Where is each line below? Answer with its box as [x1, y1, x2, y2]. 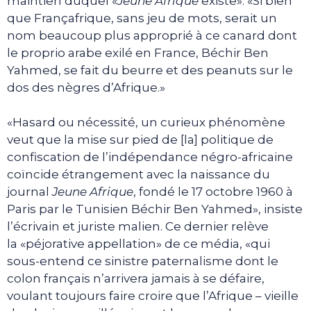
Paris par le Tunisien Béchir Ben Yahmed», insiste [7, 202, 303, 217]
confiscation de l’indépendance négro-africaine [7, 150, 293, 165]
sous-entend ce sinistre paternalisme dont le [7, 254, 278, 269]
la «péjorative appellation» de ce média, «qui [7, 237, 270, 251]
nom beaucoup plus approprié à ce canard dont [7, 28, 297, 42]
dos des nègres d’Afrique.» [7, 80, 165, 94]
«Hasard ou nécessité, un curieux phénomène [7, 115, 285, 130]
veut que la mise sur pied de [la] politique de [7, 133, 274, 147]
